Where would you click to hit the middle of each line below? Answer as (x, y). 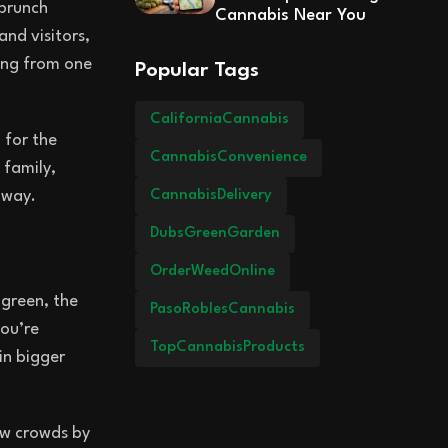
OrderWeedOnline (212, 271)
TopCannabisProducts (227, 347)
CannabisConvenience (228, 157)
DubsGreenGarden (214, 233)
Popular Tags (196, 70)
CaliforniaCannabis (219, 119)
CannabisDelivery (210, 195)
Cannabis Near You (290, 15)
